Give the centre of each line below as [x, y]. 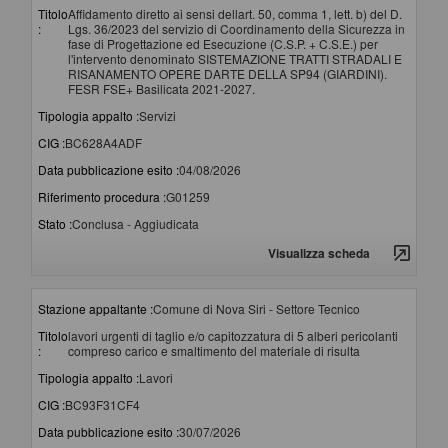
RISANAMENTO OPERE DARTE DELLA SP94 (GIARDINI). [227, 74]
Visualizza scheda [319, 253]
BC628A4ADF [103, 143]
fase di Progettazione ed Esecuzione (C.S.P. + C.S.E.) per [223, 44]
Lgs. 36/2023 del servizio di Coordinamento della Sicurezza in [236, 29]
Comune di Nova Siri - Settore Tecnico [256, 309]
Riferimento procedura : [102, 197]
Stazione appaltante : [95, 309]
